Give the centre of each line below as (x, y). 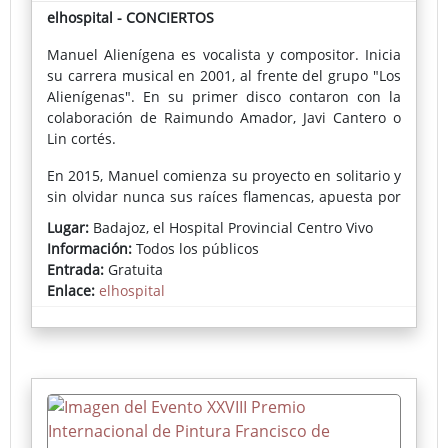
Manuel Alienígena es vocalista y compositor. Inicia (224, 55)
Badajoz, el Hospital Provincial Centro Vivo (231, 228)
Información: (89, 249)
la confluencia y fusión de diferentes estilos (224, 218)
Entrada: (75, 270)
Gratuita (133, 270)
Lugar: (68, 228)
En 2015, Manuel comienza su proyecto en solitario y (224, 176)
